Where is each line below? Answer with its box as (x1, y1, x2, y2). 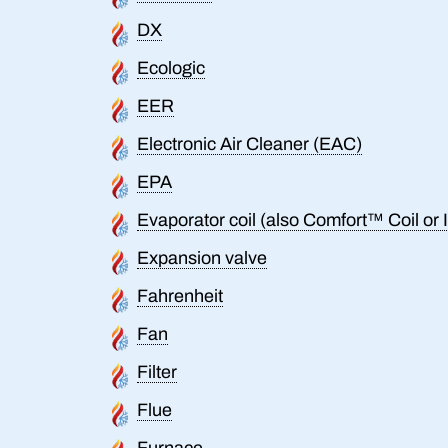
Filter (137, 361, 177, 382)
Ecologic (137, 57, 205, 78)
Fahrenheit (137, 285, 223, 306)
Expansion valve (137, 247, 267, 268)
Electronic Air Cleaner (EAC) (137, 133, 362, 154)
